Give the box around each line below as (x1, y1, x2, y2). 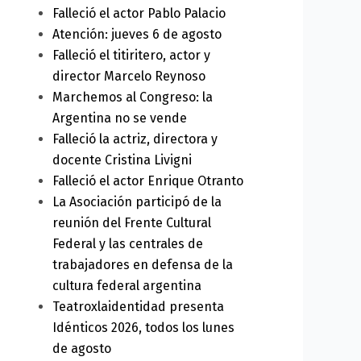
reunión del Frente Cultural (52, 214, 211, 230)
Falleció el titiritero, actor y (52, 47, 210, 63)
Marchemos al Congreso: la (52, 89, 213, 105)
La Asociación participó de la (52, 193, 222, 210)
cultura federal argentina (52, 277, 201, 293)
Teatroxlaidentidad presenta (52, 298, 224, 314)
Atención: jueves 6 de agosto (52, 26, 222, 42)
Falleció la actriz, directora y (52, 131, 218, 147)
